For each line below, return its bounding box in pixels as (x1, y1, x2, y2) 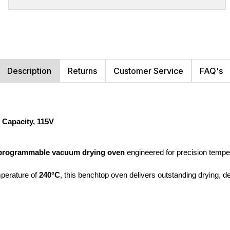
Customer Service (113, 65, 183, 76)
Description (7, 65, 51, 76)
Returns (68, 65, 97, 76)
